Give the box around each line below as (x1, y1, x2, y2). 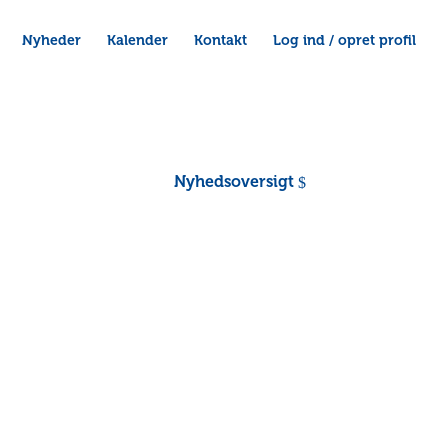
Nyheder (22, 32, 81, 48)
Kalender (107, 32, 168, 48)
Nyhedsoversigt (173, 172, 294, 191)
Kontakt (194, 32, 247, 48)
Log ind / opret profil (273, 32, 416, 48)
